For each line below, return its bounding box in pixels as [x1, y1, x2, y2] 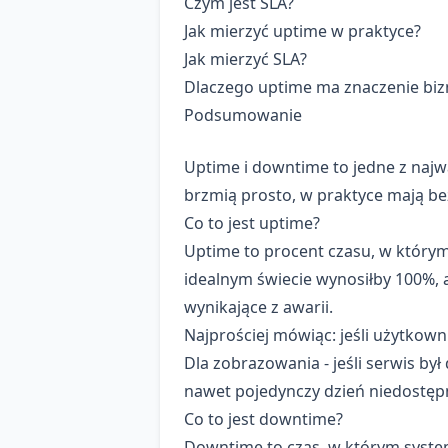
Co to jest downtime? [184, 408, 343, 431]
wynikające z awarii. [184, 296, 333, 319]
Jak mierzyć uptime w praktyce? [184, 20, 421, 43]
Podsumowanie [184, 104, 302, 127]
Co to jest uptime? [184, 212, 320, 235]
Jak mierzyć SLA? [184, 48, 307, 71]
